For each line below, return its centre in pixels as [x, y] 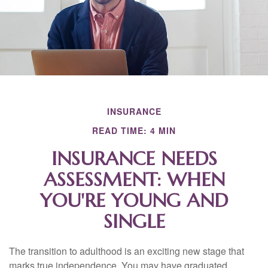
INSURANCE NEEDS [134, 159]
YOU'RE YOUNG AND [134, 201]
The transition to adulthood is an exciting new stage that [127, 251]
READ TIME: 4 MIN [134, 131]
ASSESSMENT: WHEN [134, 180]
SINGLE [134, 222]
